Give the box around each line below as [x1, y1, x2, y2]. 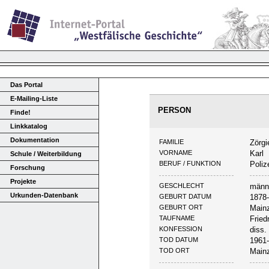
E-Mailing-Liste [10, 94, 58, 102]
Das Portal [10, 80, 43, 88]
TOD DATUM [159, 236, 199, 244]
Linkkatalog [10, 122, 47, 130]
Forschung [10, 163, 45, 171]
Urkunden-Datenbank [10, 191, 78, 199]
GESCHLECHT [159, 182, 205, 190]
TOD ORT [159, 247, 190, 255]
